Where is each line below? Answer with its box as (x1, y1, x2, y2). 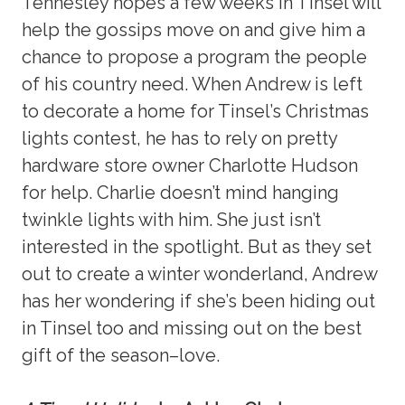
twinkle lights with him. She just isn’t (22, 208, 322, 231)
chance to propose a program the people (22, 45, 368, 68)
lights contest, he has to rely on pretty (22, 127, 338, 149)
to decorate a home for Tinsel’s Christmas (22, 99, 370, 122)
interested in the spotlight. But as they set (22, 235, 372, 258)
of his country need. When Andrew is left (22, 72, 363, 95)
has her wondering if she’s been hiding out (22, 289, 376, 312)
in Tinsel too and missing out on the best (22, 316, 363, 339)
